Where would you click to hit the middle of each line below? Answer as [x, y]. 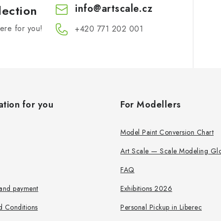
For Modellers [151, 104]
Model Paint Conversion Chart [167, 132]
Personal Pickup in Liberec [161, 207]
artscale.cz [127, 8]
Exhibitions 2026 [146, 188]
